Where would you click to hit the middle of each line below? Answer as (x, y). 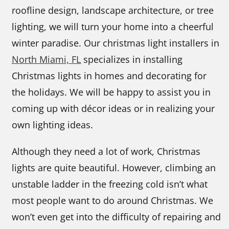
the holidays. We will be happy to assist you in (111, 92)
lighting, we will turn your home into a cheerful (113, 27)
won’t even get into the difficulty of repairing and (117, 217)
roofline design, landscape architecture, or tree (113, 10)
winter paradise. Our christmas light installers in (116, 43)
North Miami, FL (47, 60)
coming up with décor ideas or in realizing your (113, 109)
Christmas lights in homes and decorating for (109, 76)
